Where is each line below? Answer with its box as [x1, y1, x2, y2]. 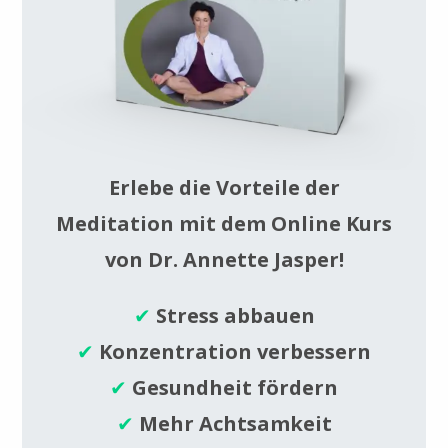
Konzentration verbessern [99, 337, 371, 365]
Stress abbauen [155, 301, 315, 329]
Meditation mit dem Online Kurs [56, 209, 392, 237]
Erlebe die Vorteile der [108, 173, 340, 201]
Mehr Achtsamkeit [138, 409, 332, 437]
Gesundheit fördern [132, 373, 338, 401]
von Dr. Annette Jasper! [104, 245, 344, 273]
